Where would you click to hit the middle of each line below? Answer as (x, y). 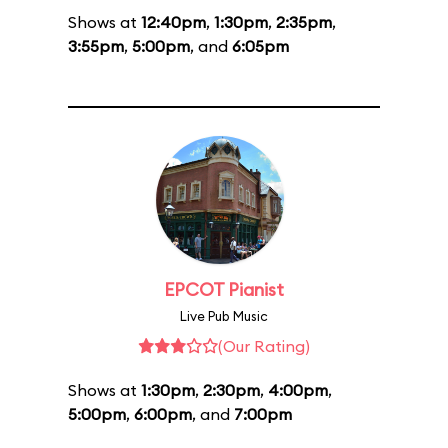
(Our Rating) (264, 346)
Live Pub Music (224, 316)
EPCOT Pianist (224, 289)
